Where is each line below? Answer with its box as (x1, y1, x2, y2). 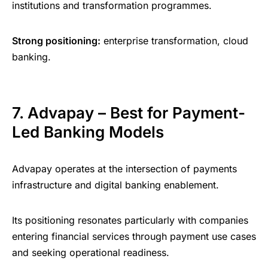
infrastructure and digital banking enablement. (12, 179, 219, 191)
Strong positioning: (12, 35, 100, 47)
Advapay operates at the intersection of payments (12, 163, 237, 175)
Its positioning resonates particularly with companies (12, 214, 248, 227)
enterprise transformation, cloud (100, 35, 248, 47)
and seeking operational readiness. (12, 246, 169, 259)
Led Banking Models (12, 123, 164, 142)
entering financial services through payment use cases (12, 230, 256, 243)
